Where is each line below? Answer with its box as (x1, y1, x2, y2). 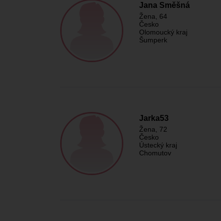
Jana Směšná (139, 1, 190, 9)
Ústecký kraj (139, 141, 177, 149)
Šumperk (139, 36, 167, 44)
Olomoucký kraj (139, 28, 187, 36)
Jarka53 (139, 114, 169, 122)
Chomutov (139, 149, 171, 157)
